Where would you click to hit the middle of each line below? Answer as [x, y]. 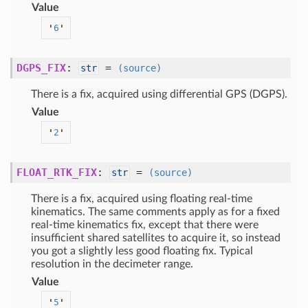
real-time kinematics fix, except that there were [145, 225]
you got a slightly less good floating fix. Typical [142, 251]
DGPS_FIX [41, 68]
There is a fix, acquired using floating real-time [142, 199]
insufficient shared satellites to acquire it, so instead [156, 238]
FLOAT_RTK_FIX [57, 173]
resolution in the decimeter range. [112, 264]
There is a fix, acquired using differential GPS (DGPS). [159, 94]
